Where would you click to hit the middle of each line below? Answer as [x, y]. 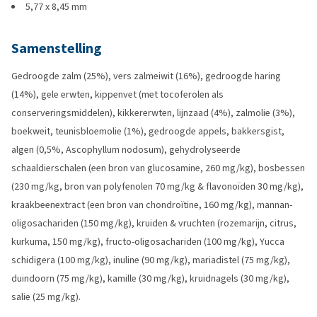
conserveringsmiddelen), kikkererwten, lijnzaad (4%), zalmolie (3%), [153, 113]
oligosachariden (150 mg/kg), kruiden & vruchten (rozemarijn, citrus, [154, 223]
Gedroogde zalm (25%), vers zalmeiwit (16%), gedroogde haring [146, 76]
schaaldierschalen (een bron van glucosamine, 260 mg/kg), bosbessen [158, 168]
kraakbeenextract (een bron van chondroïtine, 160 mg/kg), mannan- [152, 205]
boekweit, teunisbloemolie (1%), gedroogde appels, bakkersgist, [148, 131]
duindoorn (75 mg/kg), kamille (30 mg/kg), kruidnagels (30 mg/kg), [150, 278]
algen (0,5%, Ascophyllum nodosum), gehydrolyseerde [126, 150]
